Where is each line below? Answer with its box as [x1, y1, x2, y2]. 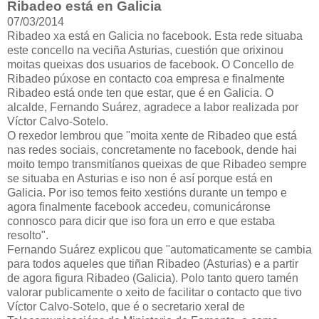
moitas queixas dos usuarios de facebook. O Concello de [7, 58, 294, 70]
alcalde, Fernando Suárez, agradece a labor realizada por [7, 100, 298, 113]
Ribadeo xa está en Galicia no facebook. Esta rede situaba [7, 29, 303, 42]
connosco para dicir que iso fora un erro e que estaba [7, 214, 275, 227]
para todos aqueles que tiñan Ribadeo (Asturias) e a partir [7, 257, 298, 270]
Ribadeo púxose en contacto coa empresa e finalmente [7, 72, 285, 85]
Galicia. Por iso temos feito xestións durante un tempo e [7, 186, 287, 199]
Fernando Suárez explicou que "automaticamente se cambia [7, 243, 312, 256]
